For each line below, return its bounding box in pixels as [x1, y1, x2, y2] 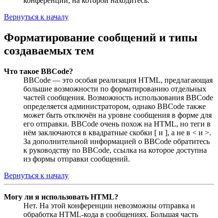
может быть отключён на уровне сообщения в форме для [23, 110, 212, 119]
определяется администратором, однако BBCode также [23, 102, 206, 110]
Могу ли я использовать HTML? [4, 192, 118, 201]
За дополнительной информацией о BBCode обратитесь [23, 137, 210, 145]
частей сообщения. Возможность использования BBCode [23, 93, 213, 102]
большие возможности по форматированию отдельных [23, 84, 206, 93]
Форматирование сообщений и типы [4, 31, 198, 44]
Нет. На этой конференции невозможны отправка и [23, 201, 195, 210]
